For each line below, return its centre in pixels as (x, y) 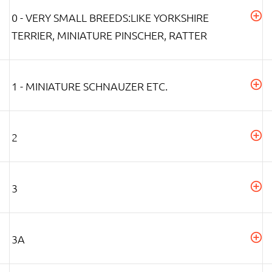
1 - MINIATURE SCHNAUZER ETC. (90, 86)
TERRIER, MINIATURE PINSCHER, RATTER (109, 35)
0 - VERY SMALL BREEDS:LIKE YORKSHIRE (110, 17)
